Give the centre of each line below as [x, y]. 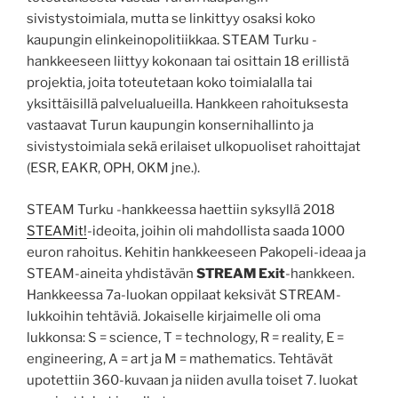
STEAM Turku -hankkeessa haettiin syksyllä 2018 [181, 209]
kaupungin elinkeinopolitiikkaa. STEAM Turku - [172, 40]
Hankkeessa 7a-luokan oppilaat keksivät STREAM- [184, 295]
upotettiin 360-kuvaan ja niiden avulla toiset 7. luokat [192, 380]
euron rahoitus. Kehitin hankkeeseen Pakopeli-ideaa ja [196, 252]
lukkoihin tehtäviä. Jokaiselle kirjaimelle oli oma [174, 316]
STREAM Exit [241, 273]
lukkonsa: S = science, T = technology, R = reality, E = [185, 337]
